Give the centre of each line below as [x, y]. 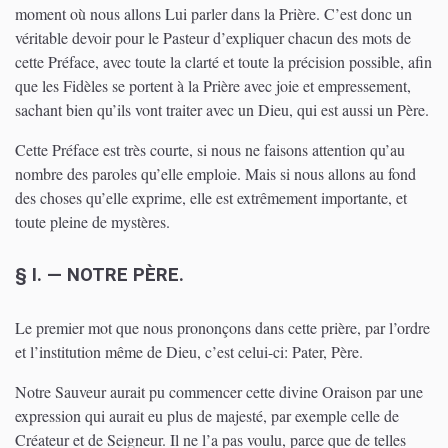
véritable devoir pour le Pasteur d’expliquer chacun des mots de [213, 37]
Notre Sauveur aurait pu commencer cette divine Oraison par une [219, 391]
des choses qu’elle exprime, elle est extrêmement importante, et [211, 197]
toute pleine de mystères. [92, 221]
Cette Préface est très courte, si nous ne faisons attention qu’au [210, 149]
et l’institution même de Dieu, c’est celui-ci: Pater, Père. [189, 351]
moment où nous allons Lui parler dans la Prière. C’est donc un [213, 13]
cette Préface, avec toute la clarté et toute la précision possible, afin [223, 61]
